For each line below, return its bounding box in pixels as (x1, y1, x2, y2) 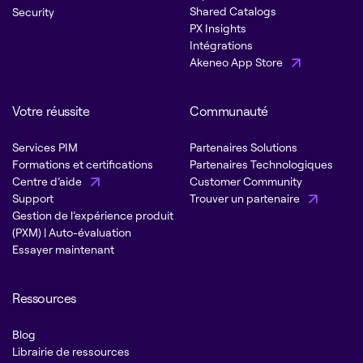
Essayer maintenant (12, 241, 114, 256)
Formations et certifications (12, 156, 153, 171)
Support (12, 190, 53, 205)
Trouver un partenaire (190, 190, 302, 205)
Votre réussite (12, 102, 90, 119)
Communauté (190, 102, 268, 119)
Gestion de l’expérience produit (12, 207, 173, 222)
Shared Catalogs (190, 3, 276, 18)
